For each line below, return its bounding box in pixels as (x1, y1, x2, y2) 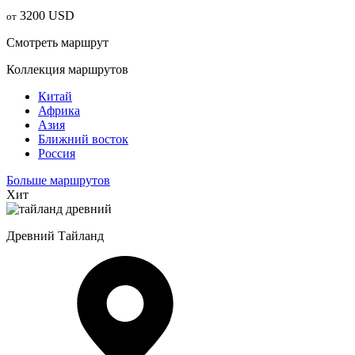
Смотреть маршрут (6, 35, 109, 49)
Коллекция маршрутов (6, 62, 128, 76)
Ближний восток (38, 132, 128, 146)
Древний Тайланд (6, 228, 104, 242)
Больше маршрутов (6, 173, 110, 187)
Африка (38, 103, 80, 117)
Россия (38, 146, 75, 160)
